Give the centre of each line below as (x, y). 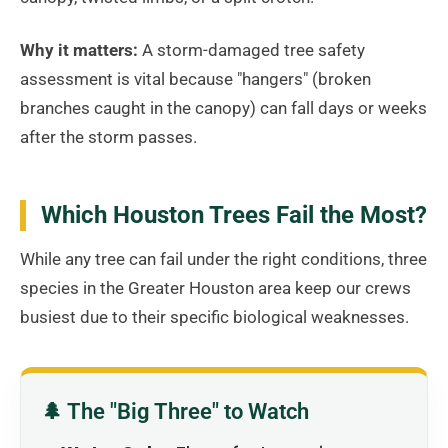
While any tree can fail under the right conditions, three (223, 259)
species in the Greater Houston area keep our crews (215, 288)
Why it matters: (79, 49)
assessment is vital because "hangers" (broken (195, 78)
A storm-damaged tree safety (251, 49)
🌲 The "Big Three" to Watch (175, 412)
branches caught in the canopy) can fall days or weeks (223, 107)
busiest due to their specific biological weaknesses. (214, 317)
